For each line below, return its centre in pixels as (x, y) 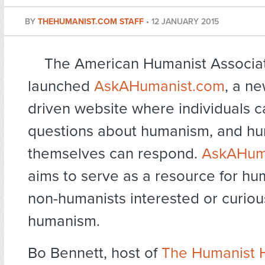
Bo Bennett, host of (95, 253)
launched (61, 86)
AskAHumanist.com (159, 86)
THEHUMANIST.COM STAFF (92, 22)
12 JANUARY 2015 (185, 22)
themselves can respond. (115, 154)
